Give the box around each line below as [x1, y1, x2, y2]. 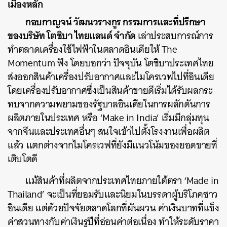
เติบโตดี [8, 150, 40, 167]
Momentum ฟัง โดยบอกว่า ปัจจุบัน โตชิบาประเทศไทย [8, 54, 214, 71]
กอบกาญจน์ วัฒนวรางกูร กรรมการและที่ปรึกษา [25, 13, 206, 30]
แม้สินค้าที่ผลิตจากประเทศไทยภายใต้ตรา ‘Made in [25, 172, 219, 189]
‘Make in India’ [100, 109, 160, 126]
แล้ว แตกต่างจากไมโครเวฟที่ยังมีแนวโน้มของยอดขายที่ [8, 136, 217, 154]
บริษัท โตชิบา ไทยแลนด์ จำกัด [22, 26, 136, 44]
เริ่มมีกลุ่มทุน [159, 109, 209, 126]
